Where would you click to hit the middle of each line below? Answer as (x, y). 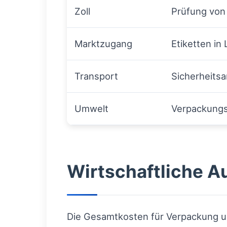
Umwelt (91, 109)
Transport (96, 76)
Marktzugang (103, 44)
